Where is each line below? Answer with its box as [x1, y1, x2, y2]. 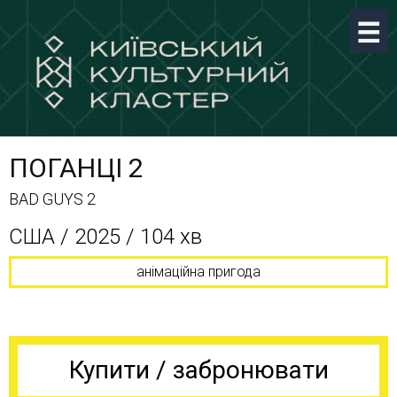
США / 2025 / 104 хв [9, 224, 202, 249]
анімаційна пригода [136, 263, 261, 280]
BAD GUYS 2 [9, 190, 96, 208]
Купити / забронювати [68, 355, 329, 385]
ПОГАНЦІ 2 [9, 152, 144, 183]
